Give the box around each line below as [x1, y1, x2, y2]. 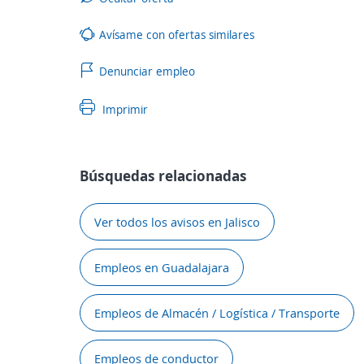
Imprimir [99, 102, 148, 117]
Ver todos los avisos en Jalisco [94, 214, 260, 230]
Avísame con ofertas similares [99, 26, 254, 42]
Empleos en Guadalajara [94, 259, 229, 275]
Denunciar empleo [99, 63, 195, 79]
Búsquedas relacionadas [80, 166, 247, 185]
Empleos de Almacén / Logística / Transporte [94, 305, 340, 321]
